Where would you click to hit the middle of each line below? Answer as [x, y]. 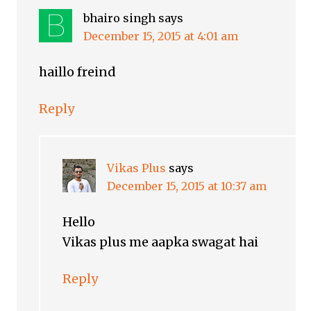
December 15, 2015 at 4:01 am [161, 36]
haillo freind [78, 72]
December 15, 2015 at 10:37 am [187, 186]
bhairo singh [120, 18]
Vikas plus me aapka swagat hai [161, 242]
